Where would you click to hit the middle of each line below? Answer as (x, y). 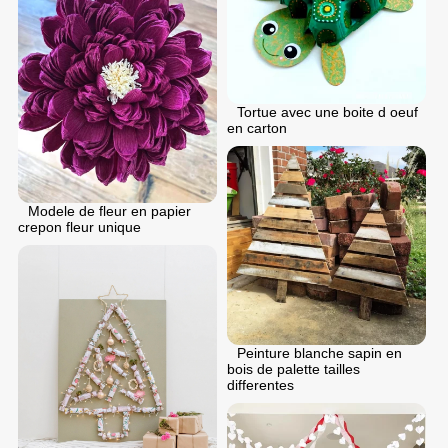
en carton (257, 128)
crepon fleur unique (79, 227)
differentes (260, 385)
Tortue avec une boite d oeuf (327, 112)
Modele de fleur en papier (109, 211)
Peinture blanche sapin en (319, 353)
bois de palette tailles (293, 369)
